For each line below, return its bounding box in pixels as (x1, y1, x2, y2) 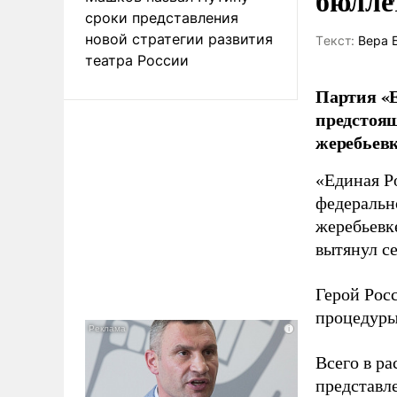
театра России (85, 51, 189, 69)
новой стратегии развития (85, 29, 273, 48)
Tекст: (315, 33, 354, 48)
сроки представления (85, 8, 238, 27)
